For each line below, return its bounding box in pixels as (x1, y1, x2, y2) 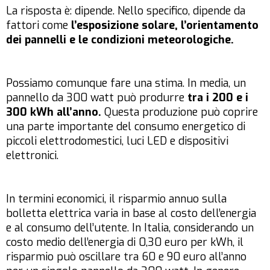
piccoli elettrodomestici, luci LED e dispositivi (6, 134, 228, 149)
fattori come (6, 18, 71, 33)
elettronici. (6, 148, 58, 163)
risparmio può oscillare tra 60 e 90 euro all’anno (6, 250, 246, 265)
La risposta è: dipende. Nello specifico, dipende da (6, 4, 245, 19)
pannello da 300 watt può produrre (6, 90, 184, 105)
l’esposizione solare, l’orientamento (71, 18, 259, 33)
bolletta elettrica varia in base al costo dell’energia (6, 206, 256, 221)
